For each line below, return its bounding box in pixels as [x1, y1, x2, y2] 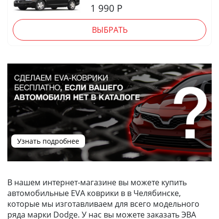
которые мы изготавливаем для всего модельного [7, 198, 199, 209]
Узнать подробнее [17, 136, 80, 146]
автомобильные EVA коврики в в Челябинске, [7, 187, 181, 198]
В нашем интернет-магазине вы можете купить [7, 176, 187, 188]
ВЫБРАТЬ [91, 24, 128, 35]
